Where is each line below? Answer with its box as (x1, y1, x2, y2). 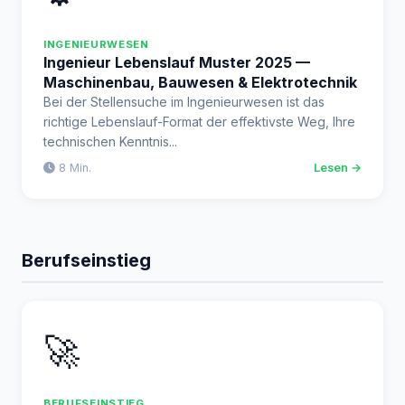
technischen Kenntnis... (43, 134, 177, 149)
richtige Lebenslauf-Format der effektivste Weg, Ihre (43, 114, 355, 129)
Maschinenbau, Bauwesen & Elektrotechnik (43, 73, 357, 91)
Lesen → (314, 161, 362, 174)
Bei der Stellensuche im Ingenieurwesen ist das (43, 94, 325, 109)
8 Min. (55, 161, 91, 174)
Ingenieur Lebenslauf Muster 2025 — (43, 53, 310, 71)
